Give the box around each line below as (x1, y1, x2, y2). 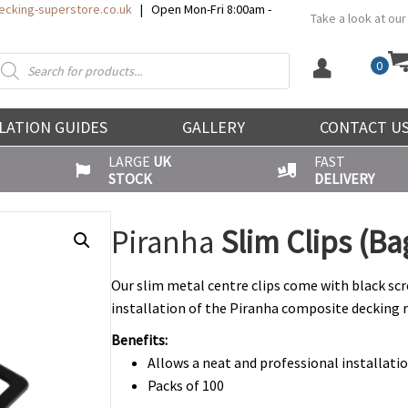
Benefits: (111, 331, 168, 350)
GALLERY (182, 117, 245, 138)
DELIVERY (313, 169, 374, 189)
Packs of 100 (148, 376, 225, 395)
